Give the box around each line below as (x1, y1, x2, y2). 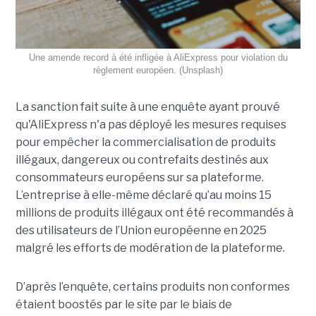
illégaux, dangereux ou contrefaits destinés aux (15, 152, 269, 166)
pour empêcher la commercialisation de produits (15, 135, 276, 149)
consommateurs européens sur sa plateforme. (15, 170, 264, 184)
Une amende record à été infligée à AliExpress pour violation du (28, 51, 288, 63)
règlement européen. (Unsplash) (93, 64, 223, 75)
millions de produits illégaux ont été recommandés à (15, 205, 293, 219)
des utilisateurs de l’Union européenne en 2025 (15, 223, 267, 237)
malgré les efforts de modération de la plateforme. (15, 241, 285, 255)
